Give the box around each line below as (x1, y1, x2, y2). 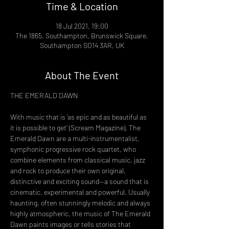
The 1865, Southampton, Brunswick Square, (15, 31, 148, 40)
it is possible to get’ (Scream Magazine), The (10, 123, 142, 132)
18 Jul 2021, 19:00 (55, 21, 108, 30)
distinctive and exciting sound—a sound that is (10, 177, 150, 186)
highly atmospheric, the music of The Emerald (10, 209, 152, 218)
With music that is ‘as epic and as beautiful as (10, 112, 148, 121)
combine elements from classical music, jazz (10, 155, 147, 164)
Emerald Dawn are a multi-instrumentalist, (10, 134, 141, 143)
